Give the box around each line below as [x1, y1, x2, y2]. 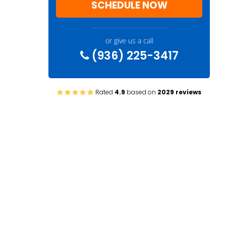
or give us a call [105, 36, 153, 45]
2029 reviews [157, 88, 201, 96]
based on [125, 88, 157, 96]
